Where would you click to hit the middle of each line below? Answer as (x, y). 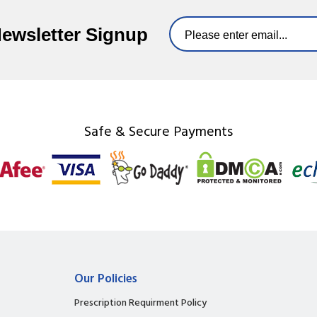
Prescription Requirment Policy (140, 303)
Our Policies (106, 279)
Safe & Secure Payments (158, 132)
